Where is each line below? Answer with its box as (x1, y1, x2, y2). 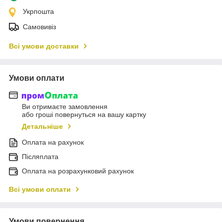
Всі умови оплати (9, 185, 71, 194)
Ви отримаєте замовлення (22, 103, 108, 111)
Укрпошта (23, 7, 54, 15)
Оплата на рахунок (22, 138, 84, 147)
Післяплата (22, 153, 58, 161)
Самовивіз (23, 22, 56, 31)
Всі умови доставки (9, 42, 79, 50)
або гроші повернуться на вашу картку (22, 111, 146, 119)
